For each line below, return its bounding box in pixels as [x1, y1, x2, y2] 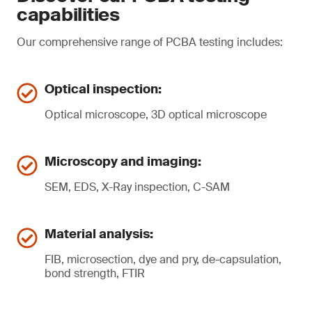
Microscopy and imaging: [45, 153, 201, 170]
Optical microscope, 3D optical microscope [45, 107, 267, 122]
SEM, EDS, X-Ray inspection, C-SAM [45, 180, 230, 194]
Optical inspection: [45, 81, 162, 97]
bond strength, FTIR [45, 266, 145, 281]
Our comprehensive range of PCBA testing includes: [17, 35, 283, 49]
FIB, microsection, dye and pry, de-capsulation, [45, 252, 281, 267]
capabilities [17, 3, 120, 26]
